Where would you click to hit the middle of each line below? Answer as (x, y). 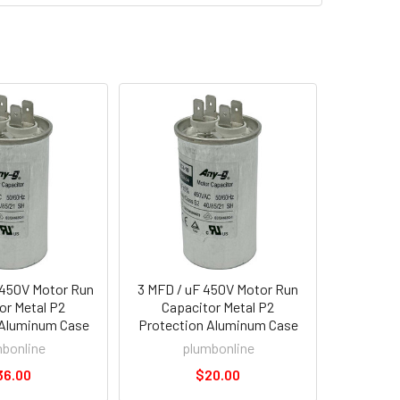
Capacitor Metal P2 (218, 307)
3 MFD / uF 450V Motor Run (218, 289)
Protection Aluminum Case (218, 325)
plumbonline (218, 348)
